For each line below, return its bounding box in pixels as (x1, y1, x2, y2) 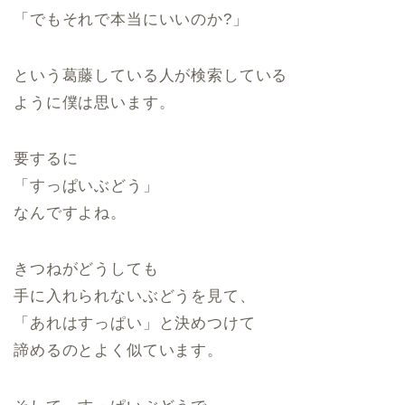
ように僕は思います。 (14, 94, 175, 111)
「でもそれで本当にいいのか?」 (14, 11, 249, 28)
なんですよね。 (14, 204, 127, 221)
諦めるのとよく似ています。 (14, 342, 223, 359)
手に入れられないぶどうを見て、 (14, 287, 256, 305)
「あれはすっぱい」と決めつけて (14, 315, 256, 332)
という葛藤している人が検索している (14, 67, 288, 84)
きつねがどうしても (14, 260, 159, 278)
